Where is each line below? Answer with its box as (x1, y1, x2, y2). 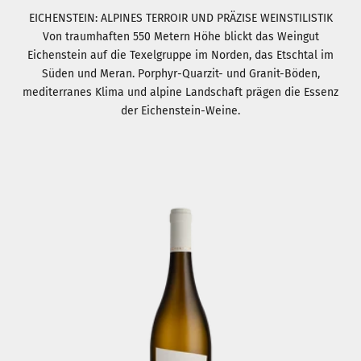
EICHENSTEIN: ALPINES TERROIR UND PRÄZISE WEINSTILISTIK (28, 10, 333, 25)
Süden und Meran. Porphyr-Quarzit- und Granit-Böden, (41, 66, 320, 81)
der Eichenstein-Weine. (121, 103, 240, 118)
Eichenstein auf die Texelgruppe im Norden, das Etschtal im (27, 48, 334, 62)
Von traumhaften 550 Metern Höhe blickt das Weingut (42, 29, 319, 44)
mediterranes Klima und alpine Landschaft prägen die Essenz (23, 85, 338, 99)
